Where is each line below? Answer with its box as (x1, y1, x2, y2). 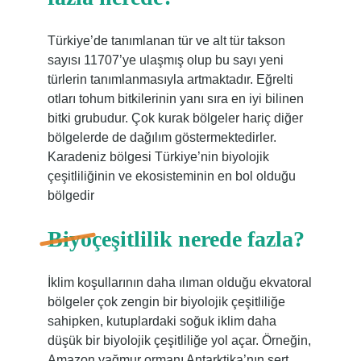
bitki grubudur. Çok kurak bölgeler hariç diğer (47, 111, 303, 125)
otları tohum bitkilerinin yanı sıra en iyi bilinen (47, 92, 304, 106)
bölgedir (47, 189, 94, 202)
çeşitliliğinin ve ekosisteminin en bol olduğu (47, 169, 296, 183)
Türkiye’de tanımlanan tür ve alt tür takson (47, 34, 285, 48)
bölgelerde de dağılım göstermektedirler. (47, 131, 276, 144)
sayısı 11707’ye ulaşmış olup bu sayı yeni (47, 53, 284, 67)
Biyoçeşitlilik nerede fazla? (47, 226, 305, 251)
